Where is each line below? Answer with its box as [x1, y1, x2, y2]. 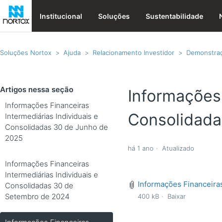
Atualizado [162, 144, 195, 153]
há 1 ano [128, 144, 154, 153]
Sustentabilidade [146, 11, 203, 20]
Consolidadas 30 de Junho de [5, 122, 108, 132]
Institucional [40, 11, 82, 20]
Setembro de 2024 [5, 192, 69, 201]
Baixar [167, 192, 186, 201]
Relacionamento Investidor [93, 48, 174, 56]
